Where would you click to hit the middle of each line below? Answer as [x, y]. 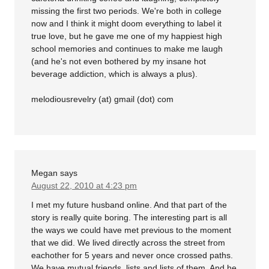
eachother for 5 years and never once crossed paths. [132, 255]
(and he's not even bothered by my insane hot [119, 62]
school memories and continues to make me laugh [127, 49]
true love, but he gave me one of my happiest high [127, 36]
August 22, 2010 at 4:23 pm [84, 186]
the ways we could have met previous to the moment [131, 230]
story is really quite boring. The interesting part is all [129, 217]
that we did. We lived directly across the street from [128, 242]
